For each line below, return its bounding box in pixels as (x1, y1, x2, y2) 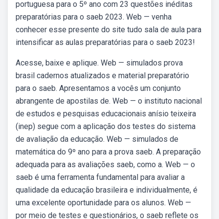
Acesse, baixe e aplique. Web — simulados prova (16, 58, 183, 67)
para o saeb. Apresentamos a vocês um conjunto (16, 84, 181, 93)
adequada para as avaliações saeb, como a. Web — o (16, 160, 195, 169)
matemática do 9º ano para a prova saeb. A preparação (16, 147, 201, 156)
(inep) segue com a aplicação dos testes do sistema (16, 122, 196, 131)
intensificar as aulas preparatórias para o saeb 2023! (16, 38, 195, 47)
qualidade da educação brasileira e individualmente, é (16, 185, 197, 195)
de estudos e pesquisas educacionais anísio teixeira (16, 109, 196, 118)
